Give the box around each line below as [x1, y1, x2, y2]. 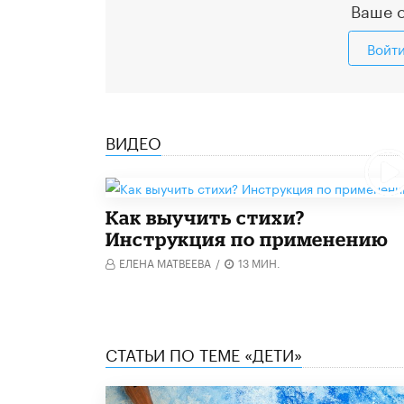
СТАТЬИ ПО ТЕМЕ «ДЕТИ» [106, 340, 302, 366]
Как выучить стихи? [106, 206, 305, 228]
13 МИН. [238, 253, 280, 271]
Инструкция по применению [106, 227, 389, 250]
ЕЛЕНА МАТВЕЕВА [119, 253, 211, 271]
